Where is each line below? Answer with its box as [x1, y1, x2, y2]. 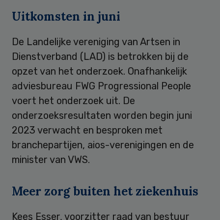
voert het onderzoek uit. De [12, 94, 135, 107]
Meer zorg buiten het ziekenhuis [12, 183, 198, 199]
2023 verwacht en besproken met [12, 124, 163, 136]
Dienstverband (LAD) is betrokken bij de [12, 50, 189, 62]
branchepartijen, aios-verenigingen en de [12, 138, 194, 151]
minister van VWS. [12, 153, 90, 165]
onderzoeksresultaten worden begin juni [12, 109, 192, 121]
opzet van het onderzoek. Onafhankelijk [12, 65, 187, 77]
